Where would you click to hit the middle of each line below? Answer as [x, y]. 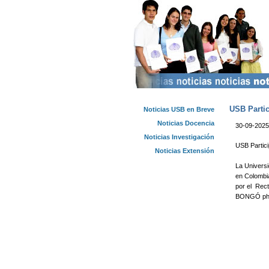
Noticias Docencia [186, 123]
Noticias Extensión [185, 151]
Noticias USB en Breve [179, 109]
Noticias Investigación [179, 137]
